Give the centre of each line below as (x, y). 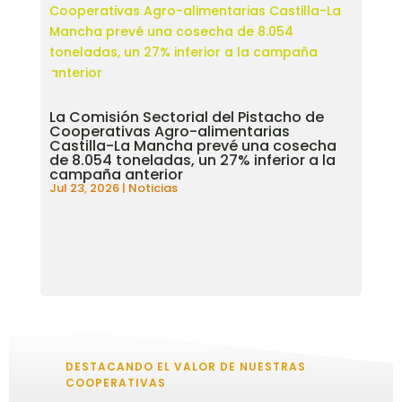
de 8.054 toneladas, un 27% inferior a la (192, 161)
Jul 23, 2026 (84, 188)
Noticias (153, 188)
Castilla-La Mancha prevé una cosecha (192, 146)
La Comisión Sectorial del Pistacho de (186, 118)
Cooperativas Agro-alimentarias (169, 132)
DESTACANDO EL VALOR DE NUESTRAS (185, 367)
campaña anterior (116, 175)
